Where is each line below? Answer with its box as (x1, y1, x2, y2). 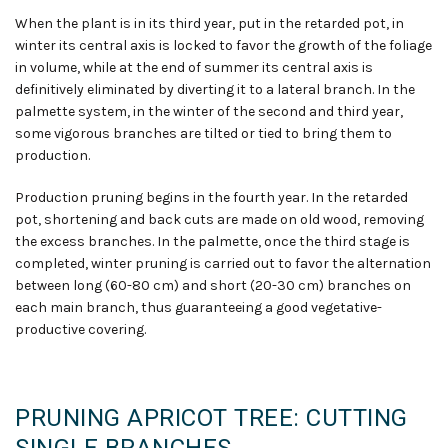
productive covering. (15, 321, 146, 339)
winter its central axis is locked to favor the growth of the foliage (15, 37, 432, 55)
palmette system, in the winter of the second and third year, (15, 103, 403, 121)
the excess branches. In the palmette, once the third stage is (15, 233, 410, 251)
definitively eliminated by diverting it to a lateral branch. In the (15, 81, 415, 99)
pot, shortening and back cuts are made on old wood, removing (15, 211, 424, 229)
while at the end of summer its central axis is (80, 59, 373, 77)
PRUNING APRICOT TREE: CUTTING (15, 404, 408, 433)
